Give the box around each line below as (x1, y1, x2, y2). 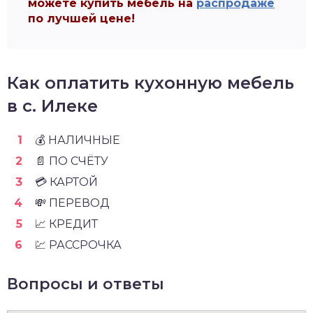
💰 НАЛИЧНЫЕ (35, 133, 120, 147)
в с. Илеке (7, 96, 98, 116)
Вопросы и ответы (7, 275, 164, 293)
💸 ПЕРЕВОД (35, 196, 110, 210)
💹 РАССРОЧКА (35, 238, 122, 252)
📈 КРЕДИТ (35, 217, 98, 231)
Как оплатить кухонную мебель (7, 73, 294, 93)
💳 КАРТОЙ (35, 175, 98, 189)
